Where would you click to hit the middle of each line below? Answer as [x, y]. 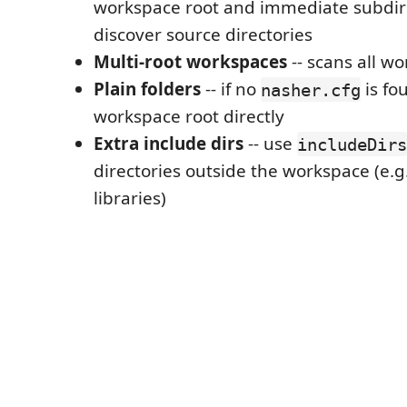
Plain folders [147, 89]
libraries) [130, 199]
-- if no [231, 89]
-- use [270, 144]
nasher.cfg [311, 89]
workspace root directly [189, 117]
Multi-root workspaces [190, 62]
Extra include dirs [169, 144]
